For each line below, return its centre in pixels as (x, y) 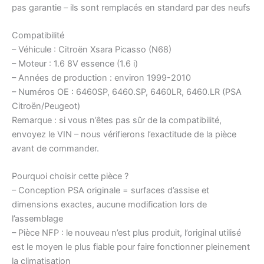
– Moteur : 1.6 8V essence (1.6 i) (75, 63)
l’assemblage (37, 219)
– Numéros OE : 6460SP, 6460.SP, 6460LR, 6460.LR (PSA (127, 92)
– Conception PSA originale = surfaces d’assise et (110, 191)
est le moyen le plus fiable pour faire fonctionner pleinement (131, 247)
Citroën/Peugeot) (46, 106)
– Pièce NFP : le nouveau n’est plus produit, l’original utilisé (126, 233)
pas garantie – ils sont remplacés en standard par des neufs (131, 7)
